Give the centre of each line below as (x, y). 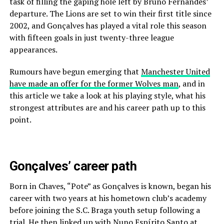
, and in (191, 83)
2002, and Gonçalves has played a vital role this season (108, 25)
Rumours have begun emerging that (75, 71)
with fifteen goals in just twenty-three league (91, 37)
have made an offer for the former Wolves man (94, 83)
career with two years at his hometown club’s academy (108, 198)
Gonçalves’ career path (73, 166)
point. (20, 119)
